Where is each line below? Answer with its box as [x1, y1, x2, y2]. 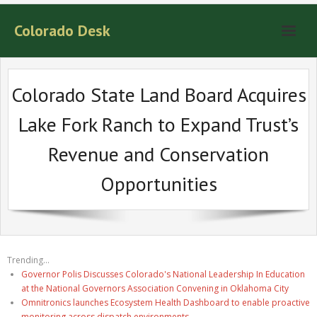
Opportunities [100, 171, 217, 197]
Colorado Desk [14, 21, 110, 40]
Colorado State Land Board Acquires [11, 81, 306, 108]
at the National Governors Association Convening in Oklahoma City [21, 282, 289, 294]
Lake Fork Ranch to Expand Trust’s [18, 111, 299, 137]
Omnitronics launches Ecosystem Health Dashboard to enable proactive [21, 296, 310, 309]
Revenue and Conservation [48, 141, 269, 167]
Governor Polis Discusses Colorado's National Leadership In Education [21, 268, 305, 280]
